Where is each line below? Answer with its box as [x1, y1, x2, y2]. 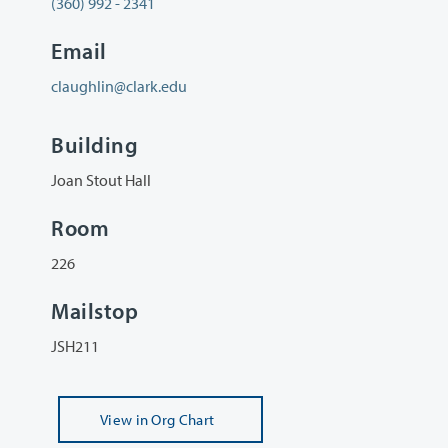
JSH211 [51, 336, 99, 357]
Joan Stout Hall [51, 169, 151, 190]
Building [51, 130, 139, 159]
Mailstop [51, 297, 139, 326]
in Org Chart [135, 410, 215, 430]
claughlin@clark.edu [51, 76, 187, 97]
